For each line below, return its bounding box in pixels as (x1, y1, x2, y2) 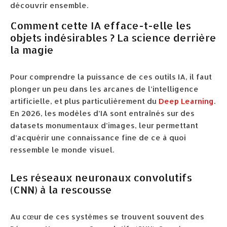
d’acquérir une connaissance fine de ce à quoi (10, 133, 186, 142)
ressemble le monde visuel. (10, 145, 114, 155)
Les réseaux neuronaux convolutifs (10, 171, 192, 184)
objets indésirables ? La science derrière (10, 31, 216, 44)
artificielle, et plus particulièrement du (10, 96, 159, 106)
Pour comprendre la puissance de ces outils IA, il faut (10, 72, 212, 82)
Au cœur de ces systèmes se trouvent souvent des (10, 212, 204, 221)
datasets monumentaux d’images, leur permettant (10, 121, 198, 130)
